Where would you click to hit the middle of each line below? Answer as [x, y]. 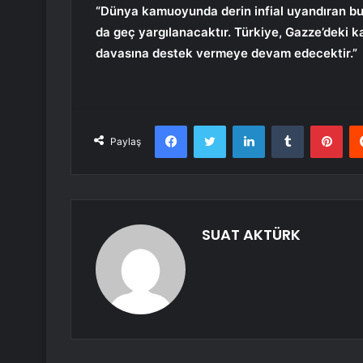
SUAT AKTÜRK [251, 235]
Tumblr [320, 125]
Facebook [211, 125]
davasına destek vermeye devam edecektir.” [226, 53]
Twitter [243, 125]
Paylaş [126, 142]
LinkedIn [285, 125]
